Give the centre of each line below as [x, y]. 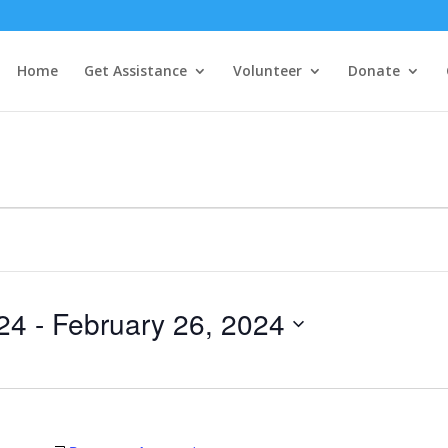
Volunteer [267, 70]
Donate [373, 70]
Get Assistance [135, 70]
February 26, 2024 [168, 323]
